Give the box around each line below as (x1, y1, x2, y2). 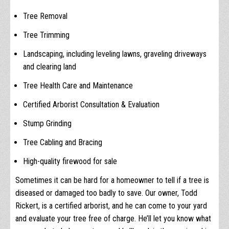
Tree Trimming (23, 30, 70, 40)
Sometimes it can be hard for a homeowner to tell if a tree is (15, 175, 209, 185)
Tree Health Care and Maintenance (23, 80, 133, 90)
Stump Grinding (23, 118, 72, 128)
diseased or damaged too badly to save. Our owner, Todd (15, 188, 197, 198)
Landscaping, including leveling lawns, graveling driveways (23, 49, 207, 59)
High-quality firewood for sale (23, 156, 117, 166)
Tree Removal (23, 11, 67, 21)
